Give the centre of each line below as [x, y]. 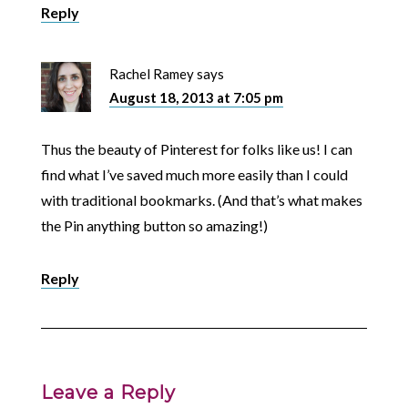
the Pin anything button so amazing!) [154, 226]
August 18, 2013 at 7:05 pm [196, 98]
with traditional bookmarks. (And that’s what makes [201, 200]
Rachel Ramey [151, 74]
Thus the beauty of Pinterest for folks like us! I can [196, 149]
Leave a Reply [108, 393]
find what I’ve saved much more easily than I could [194, 175]
